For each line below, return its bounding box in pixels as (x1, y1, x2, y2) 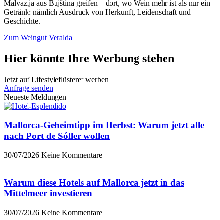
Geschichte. (4, 17, 40, 26)
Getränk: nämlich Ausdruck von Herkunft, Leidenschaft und (4, 8, 191, 17)
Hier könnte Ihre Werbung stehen (4, 52, 174, 65)
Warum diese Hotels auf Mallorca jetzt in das (4, 177, 184, 188)
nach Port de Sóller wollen (4, 130, 110, 141)
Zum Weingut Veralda (4, 33, 72, 42)
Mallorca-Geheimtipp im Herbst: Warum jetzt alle (4, 119, 204, 130)
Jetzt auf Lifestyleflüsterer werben (4, 75, 109, 84)
